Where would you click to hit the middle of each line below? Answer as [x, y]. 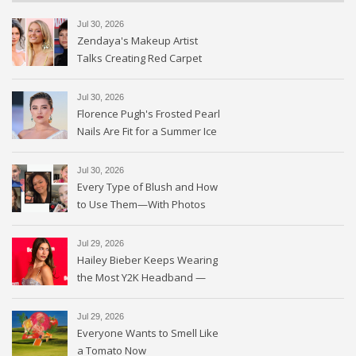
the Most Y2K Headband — [141, 278]
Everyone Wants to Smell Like [148, 333]
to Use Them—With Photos [141, 205]
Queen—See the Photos [136, 149]
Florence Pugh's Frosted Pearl [149, 114]
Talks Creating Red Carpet [139, 58]
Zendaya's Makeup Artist [137, 41]
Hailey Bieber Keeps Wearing [147, 260]
